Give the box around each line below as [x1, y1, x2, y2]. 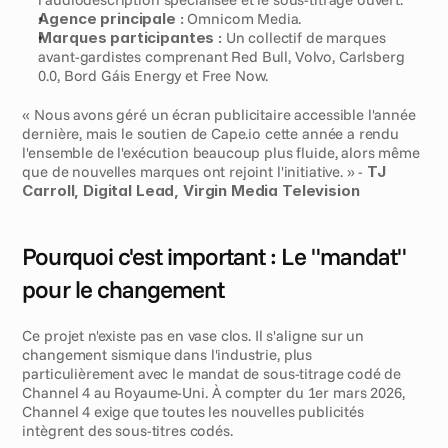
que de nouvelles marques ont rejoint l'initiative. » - [22, 162, 368, 181]
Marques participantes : [38, 28, 222, 47]
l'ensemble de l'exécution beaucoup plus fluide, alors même [22, 143, 420, 162]
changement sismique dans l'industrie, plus [22, 345, 313, 364]
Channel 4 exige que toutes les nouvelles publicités [22, 402, 364, 421]
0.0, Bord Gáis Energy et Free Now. [38, 66, 269, 85]
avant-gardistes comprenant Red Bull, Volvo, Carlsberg [38, 47, 405, 66]
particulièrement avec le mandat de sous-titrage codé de [22, 364, 402, 383]
